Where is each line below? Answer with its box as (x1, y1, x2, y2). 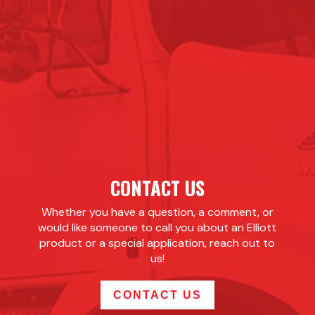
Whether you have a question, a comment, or (41, 205, 274, 220)
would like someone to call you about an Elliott (38, 220, 277, 236)
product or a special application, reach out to (39, 236, 276, 251)
